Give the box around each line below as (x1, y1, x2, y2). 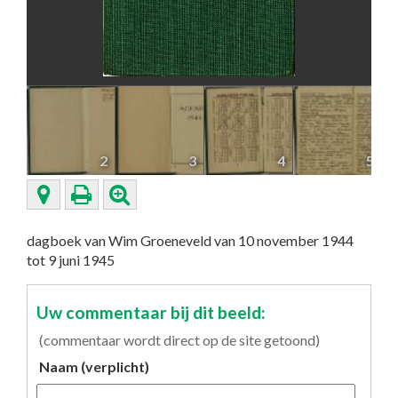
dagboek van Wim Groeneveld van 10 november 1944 (27, 232, 354, 249)
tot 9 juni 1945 (27, 251, 115, 268)
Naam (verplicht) (39, 358, 149, 375)
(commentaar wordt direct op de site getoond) (39, 331, 320, 348)
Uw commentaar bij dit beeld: (36, 302, 266, 322)
